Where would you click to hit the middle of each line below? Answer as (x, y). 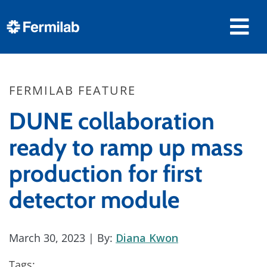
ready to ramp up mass (126, 147)
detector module (94, 200)
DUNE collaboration (112, 121)
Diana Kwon (147, 238)
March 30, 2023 (47, 238)
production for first (106, 173)
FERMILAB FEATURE (72, 90)
